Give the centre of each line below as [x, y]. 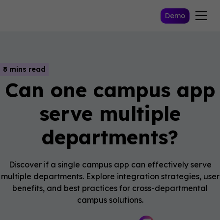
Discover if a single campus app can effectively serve [110, 165]
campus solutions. [110, 200]
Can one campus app [110, 90]
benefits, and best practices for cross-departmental [110, 188]
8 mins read [24, 69]
